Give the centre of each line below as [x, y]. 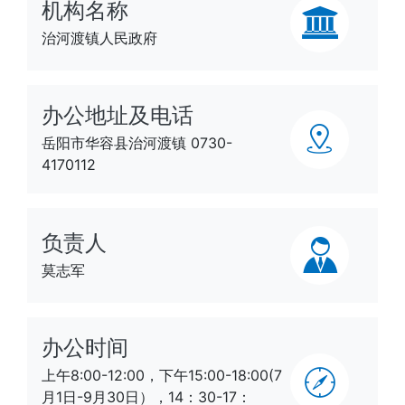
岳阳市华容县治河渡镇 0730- [137, 143]
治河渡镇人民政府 [99, 38]
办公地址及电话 [118, 116]
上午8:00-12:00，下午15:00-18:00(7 [162, 376]
